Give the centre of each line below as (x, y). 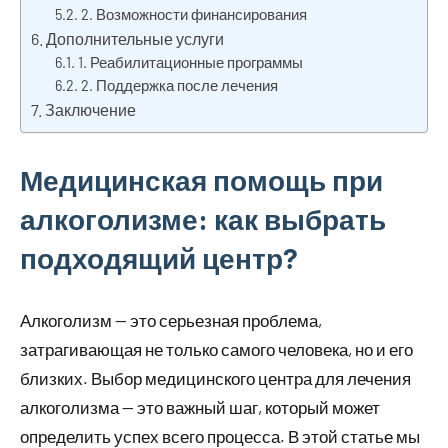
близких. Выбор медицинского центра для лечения (215, 378)
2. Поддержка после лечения (180, 85)
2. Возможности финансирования (194, 14)
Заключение (91, 110)
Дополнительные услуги (135, 39)
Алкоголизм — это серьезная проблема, (171, 320)
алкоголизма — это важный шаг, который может (200, 407)
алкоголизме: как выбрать (203, 219)
